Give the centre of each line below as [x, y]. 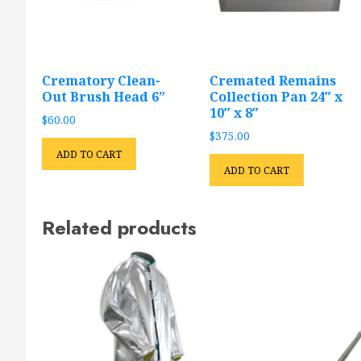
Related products [119, 227]
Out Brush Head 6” [104, 97]
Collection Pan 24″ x [276, 97]
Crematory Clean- [101, 81]
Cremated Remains [272, 81]
